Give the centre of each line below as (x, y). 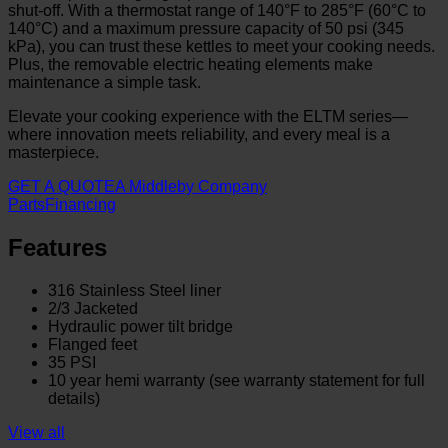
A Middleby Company (191, 186)
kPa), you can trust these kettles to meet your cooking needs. (221, 46)
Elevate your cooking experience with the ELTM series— (208, 116)
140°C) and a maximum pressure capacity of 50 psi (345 (206, 28)
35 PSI (72, 362)
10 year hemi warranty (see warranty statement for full (236, 380)
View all (36, 432)
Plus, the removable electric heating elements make (190, 64)
